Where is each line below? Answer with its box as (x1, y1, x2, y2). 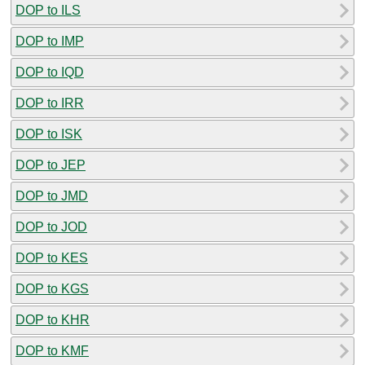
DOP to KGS (15, 281, 89, 296)
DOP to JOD (15, 219, 87, 234)
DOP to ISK (15, 126, 82, 141)
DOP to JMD (15, 188, 88, 203)
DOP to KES (15, 250, 88, 265)
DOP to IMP (15, 33, 84, 48)
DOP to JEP (15, 157, 86, 172)
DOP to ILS (15, 2, 81, 17)
